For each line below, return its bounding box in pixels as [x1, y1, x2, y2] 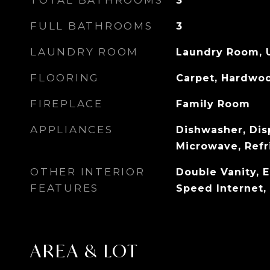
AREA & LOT [30, 239, 139, 262]
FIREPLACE [30, 98, 103, 110]
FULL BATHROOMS [30, 20, 153, 32]
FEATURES [30, 182, 99, 194]
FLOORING [30, 72, 99, 84]
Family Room [175, 98, 250, 110]
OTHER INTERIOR [30, 166, 145, 178]
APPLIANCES [30, 124, 113, 136]
